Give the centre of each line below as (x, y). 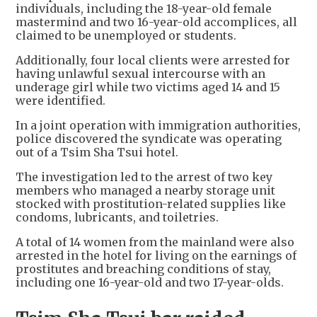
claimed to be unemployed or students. (127, 36)
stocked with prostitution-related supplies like (151, 204)
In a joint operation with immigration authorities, (158, 126)
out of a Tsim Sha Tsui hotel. (98, 152)
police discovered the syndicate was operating (149, 139)
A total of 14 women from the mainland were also (155, 242)
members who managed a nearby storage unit (145, 191)
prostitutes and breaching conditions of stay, (143, 269)
